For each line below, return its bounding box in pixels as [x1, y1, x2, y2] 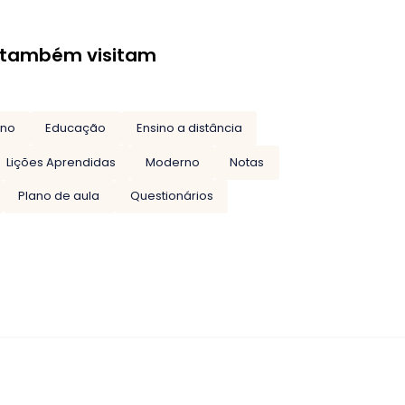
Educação [45, 119, 107, 137]
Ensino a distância [136, 119, 242, 137]
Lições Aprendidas [5, 153, 116, 171]
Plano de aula [18, 187, 100, 205]
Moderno [145, 153, 200, 171]
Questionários [129, 187, 213, 205]
